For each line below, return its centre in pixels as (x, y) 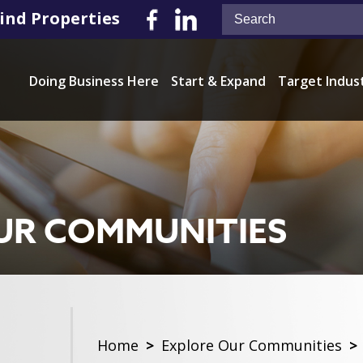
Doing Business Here (94, 81)
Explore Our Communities (252, 345)
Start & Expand (218, 81)
